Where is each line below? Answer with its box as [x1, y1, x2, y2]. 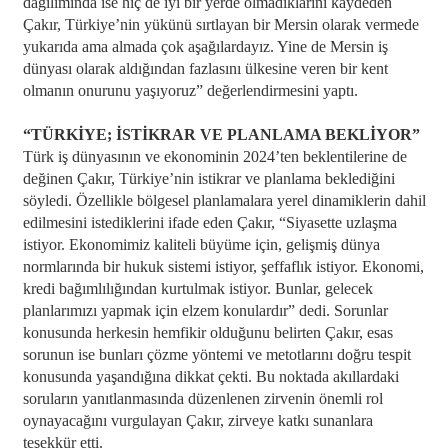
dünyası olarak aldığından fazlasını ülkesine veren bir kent [22, 60, 388, 77]
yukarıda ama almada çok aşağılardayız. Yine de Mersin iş [22, 38, 388, 55]
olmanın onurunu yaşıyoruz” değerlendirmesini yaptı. [22, 82, 358, 99]
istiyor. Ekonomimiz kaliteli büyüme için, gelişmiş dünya [22, 236, 380, 253]
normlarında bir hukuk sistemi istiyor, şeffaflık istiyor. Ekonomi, [22, 258, 424, 275]
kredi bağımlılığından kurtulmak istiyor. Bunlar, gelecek [22, 280, 373, 297]
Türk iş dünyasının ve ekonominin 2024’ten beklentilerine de [22, 148, 407, 165]
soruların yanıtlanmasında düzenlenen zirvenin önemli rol [22, 390, 383, 407]
